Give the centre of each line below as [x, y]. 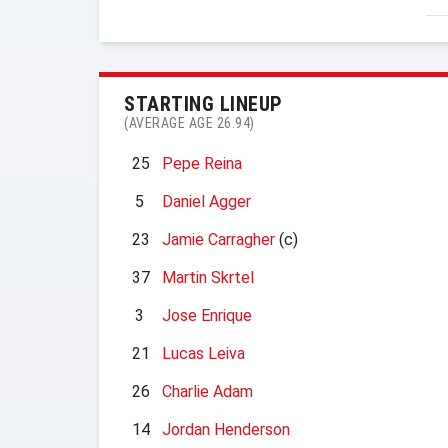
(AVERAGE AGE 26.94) [189, 123]
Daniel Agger [206, 201]
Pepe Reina [202, 163]
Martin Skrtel [208, 277]
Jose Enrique [207, 315]
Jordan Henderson [226, 429]
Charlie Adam [207, 391]
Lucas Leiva [203, 353]
